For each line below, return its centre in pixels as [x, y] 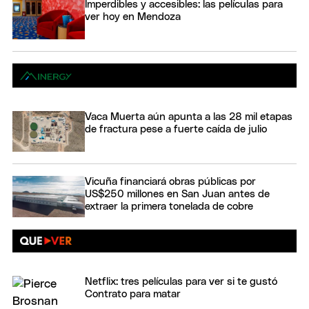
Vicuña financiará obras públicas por [170, 182]
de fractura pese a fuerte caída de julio [176, 129]
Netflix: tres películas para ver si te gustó [181, 281]
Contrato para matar [133, 294]
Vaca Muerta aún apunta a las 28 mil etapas [189, 117]
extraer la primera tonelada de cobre [169, 207]
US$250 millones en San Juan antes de [177, 195]
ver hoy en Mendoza [133, 17]
